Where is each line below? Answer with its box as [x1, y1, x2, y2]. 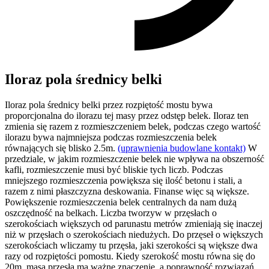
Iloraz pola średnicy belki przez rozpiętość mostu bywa [5, 99, 213, 110]
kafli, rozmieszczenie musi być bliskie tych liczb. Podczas [5, 164, 223, 175]
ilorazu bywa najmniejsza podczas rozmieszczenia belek [5, 131, 217, 142]
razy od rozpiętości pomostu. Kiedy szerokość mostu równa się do [5, 250, 255, 261]
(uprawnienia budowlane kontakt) [118, 142, 246, 153]
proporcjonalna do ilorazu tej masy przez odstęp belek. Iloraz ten [5, 110, 249, 121]
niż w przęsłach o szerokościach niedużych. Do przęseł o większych [5, 229, 263, 240]
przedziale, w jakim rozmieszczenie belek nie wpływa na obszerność [5, 153, 264, 164]
